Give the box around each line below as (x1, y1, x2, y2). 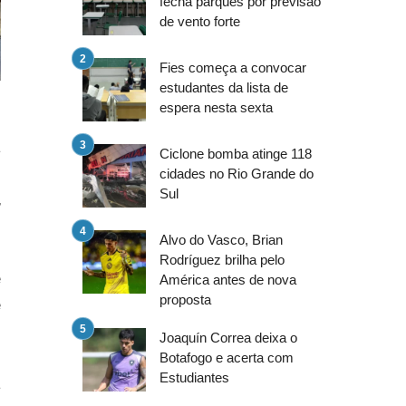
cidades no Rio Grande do (159, 166, 314, 182)
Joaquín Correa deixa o (159, 330, 297, 346)
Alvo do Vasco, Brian (159, 232, 283, 248)
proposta (159, 292, 211, 308)
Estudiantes (159, 370, 229, 386)
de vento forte (159, 14, 240, 30)
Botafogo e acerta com (159, 350, 294, 366)
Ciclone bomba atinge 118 (159, 146, 312, 162)
